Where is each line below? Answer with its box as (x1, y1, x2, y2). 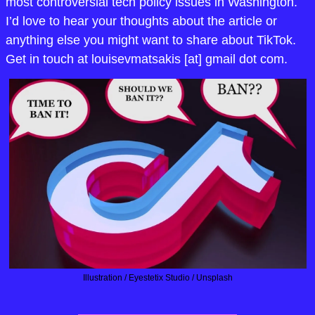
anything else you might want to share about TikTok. (5, 33, 296, 47)
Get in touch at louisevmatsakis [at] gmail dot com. (5, 52, 288, 66)
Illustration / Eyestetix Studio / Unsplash (82, 273, 233, 283)
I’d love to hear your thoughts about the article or (5, 14, 277, 28)
